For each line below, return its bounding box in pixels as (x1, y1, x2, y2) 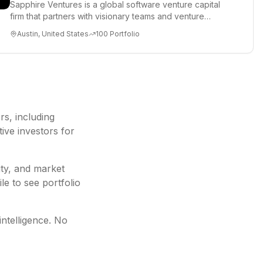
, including (9, 111, 55, 123)
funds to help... (10, 23, 66, 33)
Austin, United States (17, 29, 89, 38)
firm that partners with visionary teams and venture (10, 11, 204, 21)
